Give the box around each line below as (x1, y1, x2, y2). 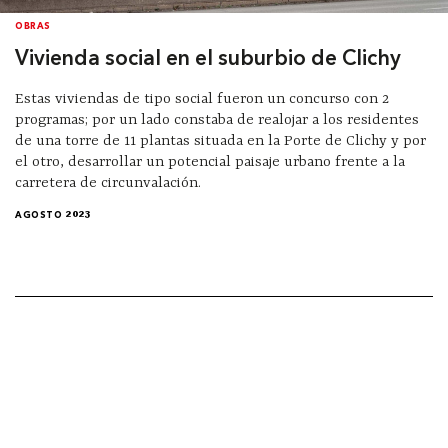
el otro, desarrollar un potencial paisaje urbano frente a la (15, 153, 405, 171)
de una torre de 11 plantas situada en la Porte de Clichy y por (15, 132, 426, 150)
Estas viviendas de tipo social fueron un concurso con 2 (15, 90, 389, 108)
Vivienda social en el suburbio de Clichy (15, 48, 401, 70)
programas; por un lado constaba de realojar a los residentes (15, 111, 419, 129)
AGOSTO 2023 (15, 211, 92, 221)
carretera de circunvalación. (15, 174, 201, 192)
